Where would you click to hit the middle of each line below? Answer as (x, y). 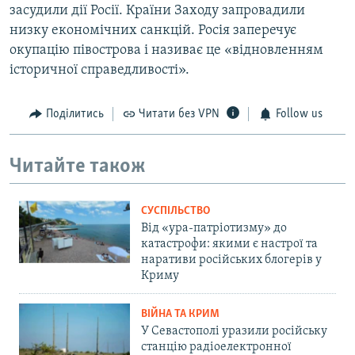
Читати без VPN (179, 115)
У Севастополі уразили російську (234, 332)
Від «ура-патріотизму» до (214, 229)
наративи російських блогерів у (231, 260)
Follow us (299, 115)
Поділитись (74, 115)
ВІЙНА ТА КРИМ (180, 315)
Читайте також (78, 166)
